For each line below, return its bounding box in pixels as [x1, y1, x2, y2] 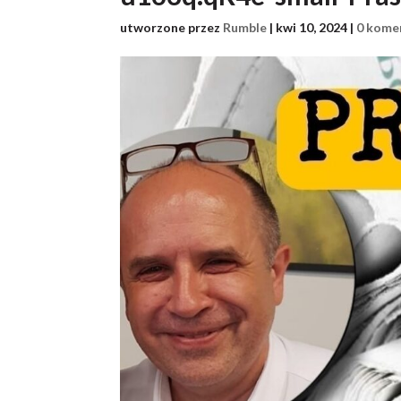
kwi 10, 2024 [276, 20, 348, 35]
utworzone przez [120, 20, 224, 35]
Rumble [223, 20, 268, 35]
